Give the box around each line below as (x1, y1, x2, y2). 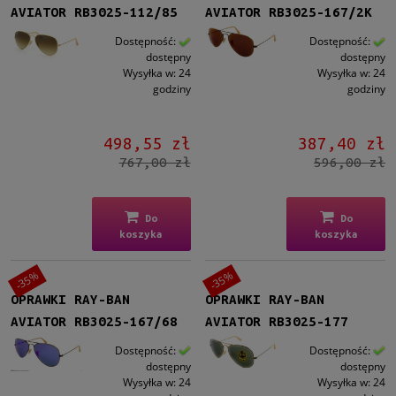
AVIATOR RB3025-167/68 (11, 313, 178, 329)
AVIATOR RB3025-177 (205, 313, 349, 329)
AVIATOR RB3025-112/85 (11, 4, 178, 20)
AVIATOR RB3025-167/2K (205, 4, 373, 20)
